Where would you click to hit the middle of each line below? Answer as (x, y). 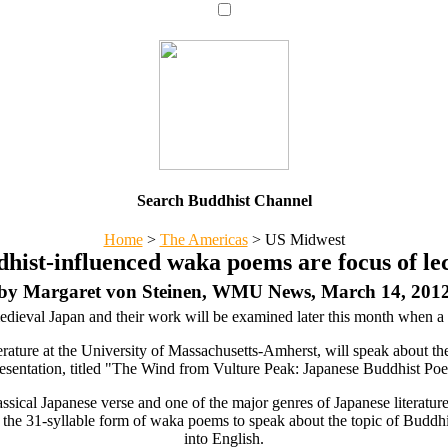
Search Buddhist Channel (224, 200)
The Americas (203, 240)
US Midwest (302, 240)
